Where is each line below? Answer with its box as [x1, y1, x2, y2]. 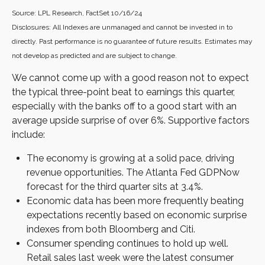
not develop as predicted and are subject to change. [12, 51, 177, 60]
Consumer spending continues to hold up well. [27, 238, 228, 250]
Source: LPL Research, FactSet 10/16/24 [12, 9, 142, 18]
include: [12, 129, 45, 141]
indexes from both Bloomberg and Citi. [27, 224, 195, 235]
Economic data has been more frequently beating [27, 195, 244, 207]
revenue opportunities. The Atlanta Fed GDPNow [27, 167, 240, 179]
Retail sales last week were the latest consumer [27, 252, 234, 264]
